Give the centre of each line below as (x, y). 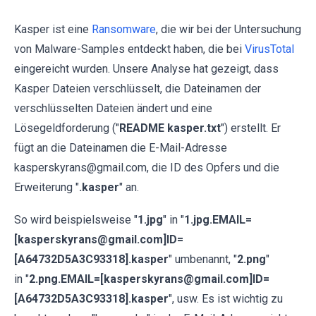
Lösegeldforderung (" (67, 128)
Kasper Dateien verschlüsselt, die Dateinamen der (138, 89)
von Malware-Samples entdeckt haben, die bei (129, 49)
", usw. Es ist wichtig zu (226, 299)
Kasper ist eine (53, 29)
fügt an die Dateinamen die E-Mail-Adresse (121, 148)
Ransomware (124, 29)
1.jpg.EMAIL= (218, 220)
